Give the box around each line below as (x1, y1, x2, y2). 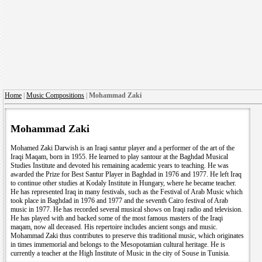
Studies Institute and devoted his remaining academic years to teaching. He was (11, 161, 229, 170)
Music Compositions (26, 91, 84, 99)
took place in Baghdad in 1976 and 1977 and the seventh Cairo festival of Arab (11, 196, 228, 205)
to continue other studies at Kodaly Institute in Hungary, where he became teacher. (11, 178, 236, 187)
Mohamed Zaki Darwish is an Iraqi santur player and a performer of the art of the (11, 143, 235, 152)
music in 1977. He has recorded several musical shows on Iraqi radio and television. (11, 205, 243, 213)
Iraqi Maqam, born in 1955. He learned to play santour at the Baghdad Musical (11, 152, 228, 161)
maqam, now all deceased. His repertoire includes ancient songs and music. (11, 222, 218, 231)
